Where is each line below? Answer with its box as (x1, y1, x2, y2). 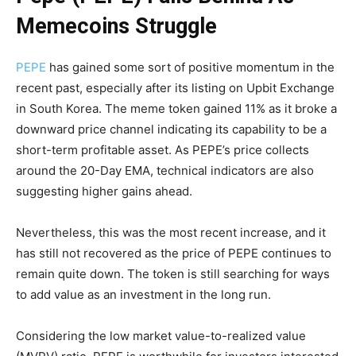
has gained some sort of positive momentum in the (46, 59, 335, 75)
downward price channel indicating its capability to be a (16, 121, 327, 137)
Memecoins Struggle (16, 13, 217, 39)
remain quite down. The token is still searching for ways (16, 265, 330, 281)
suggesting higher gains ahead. (16, 183, 192, 199)
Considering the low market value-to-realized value (16, 327, 306, 343)
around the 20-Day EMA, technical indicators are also (16, 162, 314, 178)
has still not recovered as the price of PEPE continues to (16, 245, 331, 261)
